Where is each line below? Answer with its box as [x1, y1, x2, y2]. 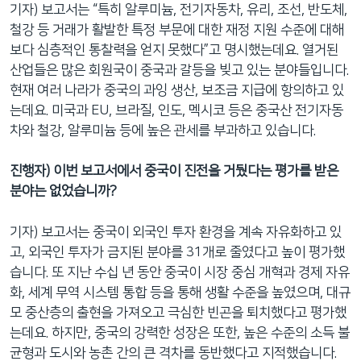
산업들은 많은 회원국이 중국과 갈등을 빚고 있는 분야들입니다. [10, 62, 349, 77]
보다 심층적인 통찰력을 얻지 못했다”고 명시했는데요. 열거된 [10, 42, 338, 57]
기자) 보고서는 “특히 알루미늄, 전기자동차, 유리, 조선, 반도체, [10, 2, 347, 17]
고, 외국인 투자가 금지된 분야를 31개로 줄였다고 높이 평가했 [10, 244, 345, 259]
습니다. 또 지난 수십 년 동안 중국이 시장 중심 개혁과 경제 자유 [10, 264, 350, 280]
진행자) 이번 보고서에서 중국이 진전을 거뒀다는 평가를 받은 [10, 164, 338, 179]
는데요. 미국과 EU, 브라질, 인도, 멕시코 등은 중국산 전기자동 [10, 102, 343, 118]
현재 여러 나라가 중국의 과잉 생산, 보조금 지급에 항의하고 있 [10, 82, 344, 98]
